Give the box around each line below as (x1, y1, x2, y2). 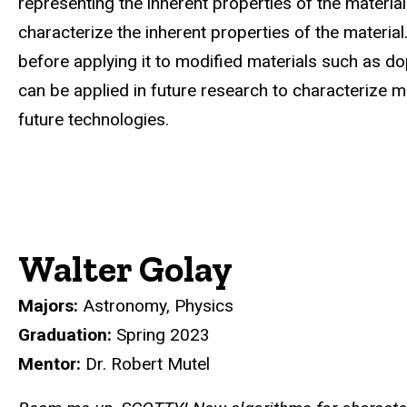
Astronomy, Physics (78, 295, 233, 317)
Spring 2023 (116, 324, 210, 346)
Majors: (18, 295, 78, 317)
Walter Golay (18, 247, 233, 292)
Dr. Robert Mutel (81, 353, 210, 375)
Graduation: (18, 324, 116, 346)
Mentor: (18, 353, 81, 375)
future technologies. (18, 109, 169, 131)
